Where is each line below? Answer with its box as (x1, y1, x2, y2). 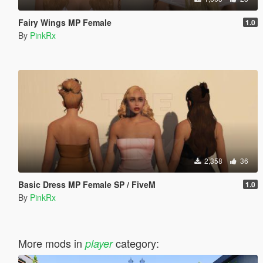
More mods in (18, 235, 85, 251)
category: (112, 235, 159, 251)
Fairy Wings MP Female (18, 16, 112, 28)
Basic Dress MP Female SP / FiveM (18, 178, 156, 190)
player (85, 235, 113, 251)
